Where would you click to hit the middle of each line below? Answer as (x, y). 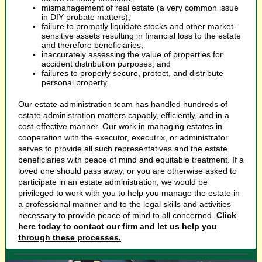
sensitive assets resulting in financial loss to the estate (141, 36)
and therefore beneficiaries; (92, 45)
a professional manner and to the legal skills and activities (125, 204)
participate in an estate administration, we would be (113, 182)
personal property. (75, 82)
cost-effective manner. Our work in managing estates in (120, 126)
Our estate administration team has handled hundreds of (123, 104)
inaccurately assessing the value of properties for (132, 54)
